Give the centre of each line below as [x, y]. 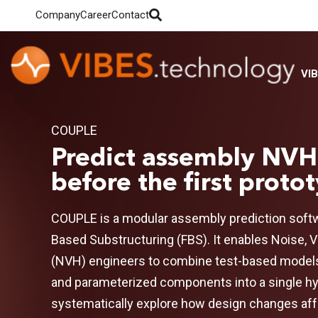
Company [58, 15]
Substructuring [132, 240]
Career [96, 15]
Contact [130, 15]
